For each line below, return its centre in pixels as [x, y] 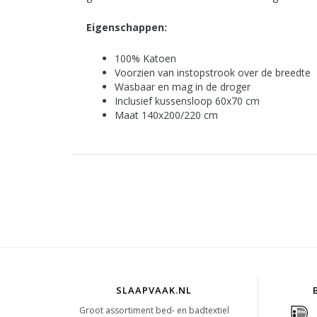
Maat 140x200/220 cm [166, 115]
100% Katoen [145, 59]
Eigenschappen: [127, 28]
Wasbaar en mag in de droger [183, 87]
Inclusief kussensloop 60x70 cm [187, 101]
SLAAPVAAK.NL [154, 290]
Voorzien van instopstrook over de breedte [213, 73]
